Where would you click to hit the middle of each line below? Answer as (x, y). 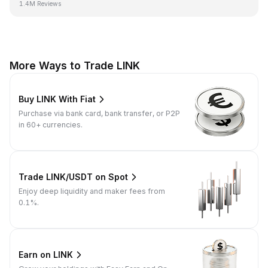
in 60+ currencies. (51, 124)
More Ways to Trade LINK (75, 65)
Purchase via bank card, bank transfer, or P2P (99, 113)
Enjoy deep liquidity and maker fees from (92, 191)
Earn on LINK (46, 255)
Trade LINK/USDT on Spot (73, 177)
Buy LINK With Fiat (57, 99)
